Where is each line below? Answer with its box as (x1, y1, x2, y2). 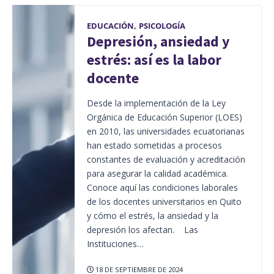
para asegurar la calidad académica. (86, 167, 228, 179)
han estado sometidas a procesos (86, 139, 222, 151)
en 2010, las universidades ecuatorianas (86, 125, 245, 137)
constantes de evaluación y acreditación (86, 153, 245, 165)
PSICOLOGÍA (138, 20, 185, 31)
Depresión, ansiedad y (86, 32, 229, 50)
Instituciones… (86, 237, 144, 250)
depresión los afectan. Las (86, 223, 198, 235)
